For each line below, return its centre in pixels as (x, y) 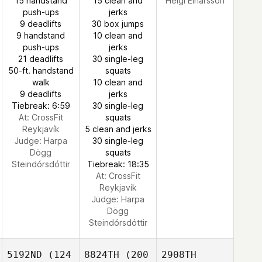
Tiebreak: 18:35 (118, 164)
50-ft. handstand (41, 70)
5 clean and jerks (118, 129)
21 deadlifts (41, 59)
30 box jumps (118, 24)
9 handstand (41, 35)
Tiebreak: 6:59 (41, 106)
